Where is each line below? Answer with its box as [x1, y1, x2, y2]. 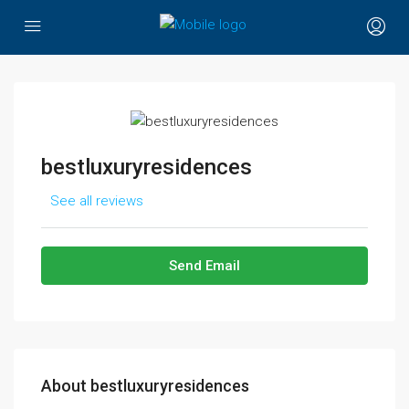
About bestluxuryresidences [41, 375, 249, 395]
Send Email [169, 257, 240, 274]
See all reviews [50, 192, 143, 209]
